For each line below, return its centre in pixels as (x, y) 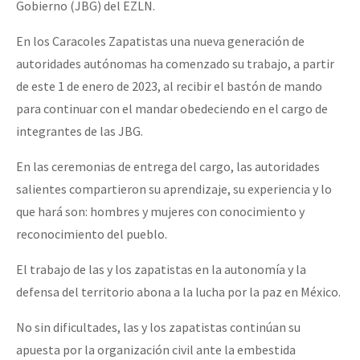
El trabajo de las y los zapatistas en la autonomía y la (161, 269)
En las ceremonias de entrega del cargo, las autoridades (168, 166)
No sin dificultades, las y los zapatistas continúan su (158, 327)
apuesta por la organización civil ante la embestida (156, 349)
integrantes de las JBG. (80, 131)
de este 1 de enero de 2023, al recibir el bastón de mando (169, 86)
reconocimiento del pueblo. (92, 233)
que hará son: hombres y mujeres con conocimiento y (160, 211)
